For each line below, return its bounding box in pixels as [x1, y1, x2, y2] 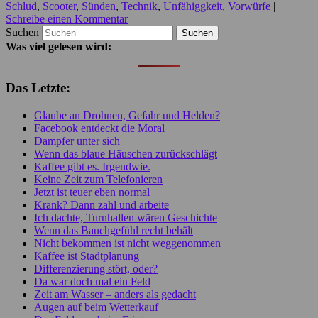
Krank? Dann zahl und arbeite [34, 198, 169, 211]
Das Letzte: [6, 80, 70, 96]
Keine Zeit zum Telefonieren [34, 172, 163, 185]
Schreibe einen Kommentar [6, 13, 128, 26]
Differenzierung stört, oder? [34, 262, 158, 275]
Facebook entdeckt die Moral [34, 121, 165, 134]
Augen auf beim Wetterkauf [34, 300, 158, 313]
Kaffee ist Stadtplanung [34, 249, 139, 262]
